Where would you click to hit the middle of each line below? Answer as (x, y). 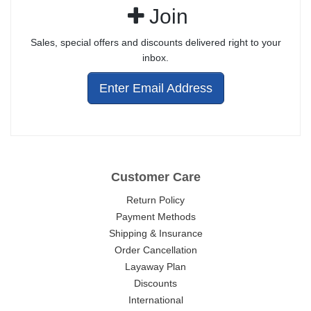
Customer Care (155, 177)
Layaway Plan (155, 267)
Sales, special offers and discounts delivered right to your (155, 43)
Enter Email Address (155, 89)
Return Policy (155, 200)
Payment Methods (155, 217)
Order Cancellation (155, 250)
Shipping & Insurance (155, 234)
